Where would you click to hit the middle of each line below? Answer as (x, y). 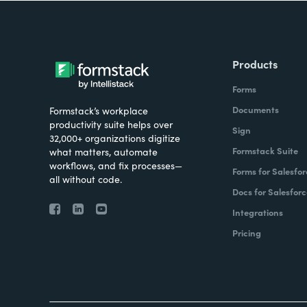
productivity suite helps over (111, 124)
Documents (255, 109)
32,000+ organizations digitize (115, 138)
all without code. (86, 179)
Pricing (246, 233)
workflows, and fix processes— (116, 165)
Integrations (257, 212)
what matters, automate (103, 151)
